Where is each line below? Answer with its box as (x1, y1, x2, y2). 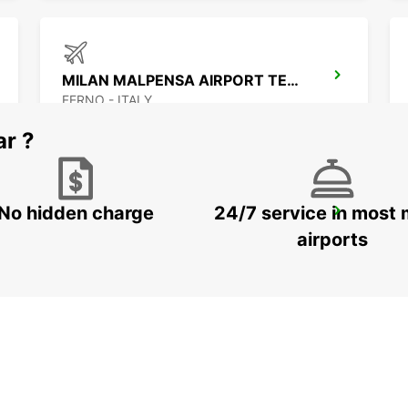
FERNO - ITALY (62, 92, 152, 108)
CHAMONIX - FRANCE (62, 228, 194, 244)
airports (297, 229, 368, 251)
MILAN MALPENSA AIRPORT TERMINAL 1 (287, 71, 299, 90)
